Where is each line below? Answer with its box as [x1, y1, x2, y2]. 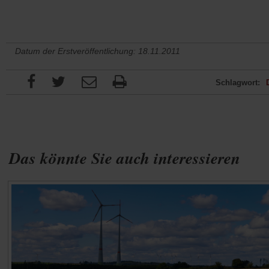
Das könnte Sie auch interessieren [9, 147, 240, 169]
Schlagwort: [216, 78, 260, 88]
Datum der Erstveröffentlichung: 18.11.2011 [15, 46, 180, 56]
